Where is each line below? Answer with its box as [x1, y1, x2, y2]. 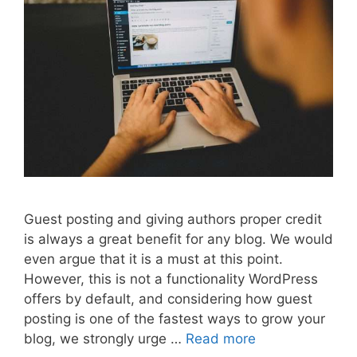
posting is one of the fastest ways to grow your [24, 310, 325, 327]
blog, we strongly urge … [24, 330, 186, 347]
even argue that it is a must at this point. [24, 250, 283, 267]
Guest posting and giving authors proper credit [24, 210, 322, 227]
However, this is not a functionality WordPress [24, 270, 318, 287]
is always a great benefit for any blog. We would [24, 230, 333, 247]
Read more [186, 330, 256, 347]
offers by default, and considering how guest [24, 290, 312, 307]
